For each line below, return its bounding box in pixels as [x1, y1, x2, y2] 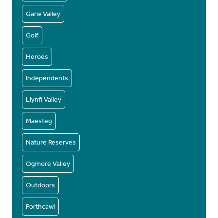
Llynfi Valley [26, 95, 61, 104]
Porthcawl [26, 202, 55, 211]
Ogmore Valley [26, 160, 70, 168]
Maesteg [26, 117, 52, 126]
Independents [26, 74, 68, 83]
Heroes [26, 53, 48, 61]
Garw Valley [26, 10, 60, 18]
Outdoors [26, 181, 55, 190]
